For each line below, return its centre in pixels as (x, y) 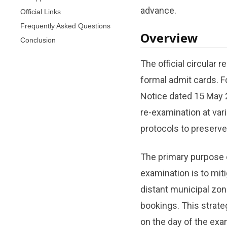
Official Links (41, 11)
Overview (169, 37)
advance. (158, 10)
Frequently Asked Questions (65, 26)
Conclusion (38, 40)
